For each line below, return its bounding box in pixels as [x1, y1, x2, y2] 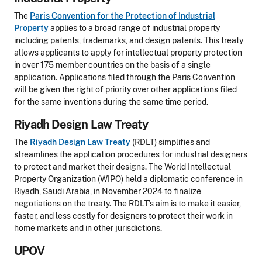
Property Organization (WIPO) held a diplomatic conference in [14, 174, 243, 184]
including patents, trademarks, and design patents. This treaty [14, 36, 243, 45]
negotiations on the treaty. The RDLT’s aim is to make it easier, [14, 199, 241, 208]
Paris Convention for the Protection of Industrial [30, 11, 215, 20]
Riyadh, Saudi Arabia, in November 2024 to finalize [14, 187, 201, 196]
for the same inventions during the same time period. [14, 97, 210, 106]
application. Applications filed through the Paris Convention [14, 73, 235, 82]
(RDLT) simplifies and [130, 137, 210, 147]
